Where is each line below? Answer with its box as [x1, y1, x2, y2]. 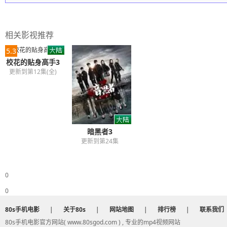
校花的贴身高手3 [6, 57, 60, 67]
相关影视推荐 [5, 29, 54, 41]
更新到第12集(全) [9, 67, 57, 77]
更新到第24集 [81, 137, 119, 146]
